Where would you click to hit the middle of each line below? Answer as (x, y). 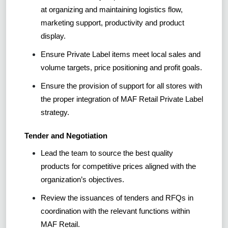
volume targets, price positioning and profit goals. (121, 68)
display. (53, 36)
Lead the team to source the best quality (107, 153)
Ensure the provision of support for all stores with (121, 86)
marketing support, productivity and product (112, 23)
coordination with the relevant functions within (115, 211)
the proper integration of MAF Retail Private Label (122, 99)
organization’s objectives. (82, 180)
